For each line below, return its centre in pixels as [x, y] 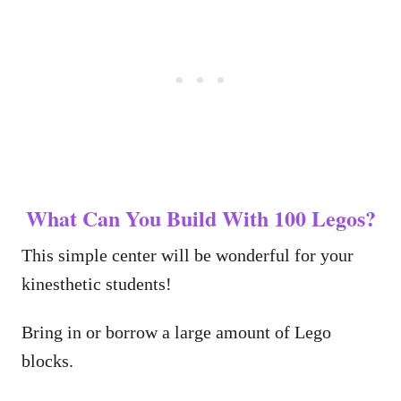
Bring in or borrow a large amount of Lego [176, 333]
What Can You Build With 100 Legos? [200, 218]
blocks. [52, 361]
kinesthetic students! [101, 284]
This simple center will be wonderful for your [188, 256]
